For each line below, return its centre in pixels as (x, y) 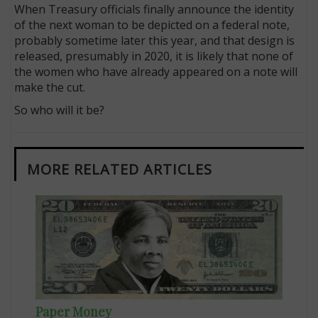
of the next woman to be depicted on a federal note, (152, 24)
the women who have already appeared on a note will (156, 71)
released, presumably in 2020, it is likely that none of (154, 56)
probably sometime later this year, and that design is (155, 40)
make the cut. (51, 87)
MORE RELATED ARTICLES (120, 169)
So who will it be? (61, 110)
